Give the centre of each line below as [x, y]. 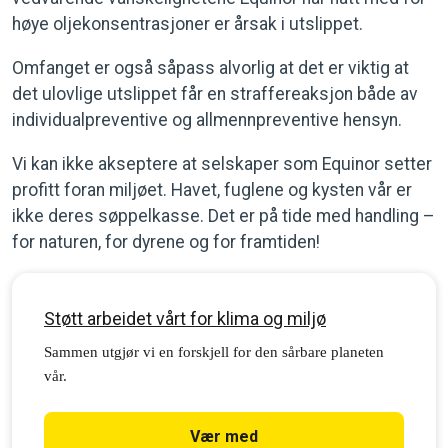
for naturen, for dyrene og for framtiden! [166, 242]
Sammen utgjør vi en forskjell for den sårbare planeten [214, 352]
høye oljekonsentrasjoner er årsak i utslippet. [187, 24]
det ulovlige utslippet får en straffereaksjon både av [215, 94]
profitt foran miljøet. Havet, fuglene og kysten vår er [212, 190]
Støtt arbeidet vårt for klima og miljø [185, 319]
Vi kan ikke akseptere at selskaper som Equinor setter [222, 164]
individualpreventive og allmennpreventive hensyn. [207, 120]
